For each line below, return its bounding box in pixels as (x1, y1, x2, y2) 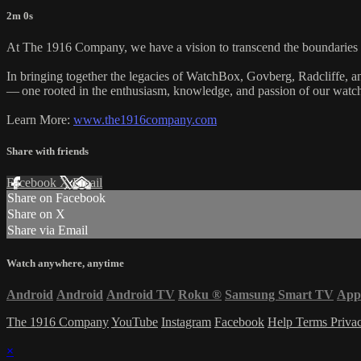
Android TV (106, 287, 175, 301)
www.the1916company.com (73, 113, 217, 127)
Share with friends (6, 145, 89, 158)
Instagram (161, 314, 211, 329)
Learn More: (6, 113, 73, 127)
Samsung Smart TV (225, 287, 334, 301)
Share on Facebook (7, 191, 106, 205)
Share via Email (7, 223, 88, 238)
